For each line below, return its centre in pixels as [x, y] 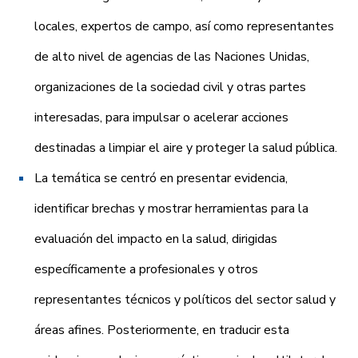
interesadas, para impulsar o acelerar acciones [162, 118]
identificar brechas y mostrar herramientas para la [172, 209]
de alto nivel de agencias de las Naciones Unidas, [172, 57]
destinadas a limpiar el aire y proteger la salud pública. [186, 148]
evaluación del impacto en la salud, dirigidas [156, 239]
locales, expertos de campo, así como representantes [185, 27]
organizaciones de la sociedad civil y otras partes [171, 88]
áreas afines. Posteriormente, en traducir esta [162, 330]
